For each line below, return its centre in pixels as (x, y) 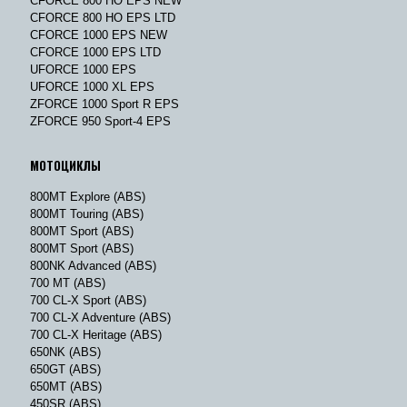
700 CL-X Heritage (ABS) (96, 334)
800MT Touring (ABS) (87, 213)
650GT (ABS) (65, 369)
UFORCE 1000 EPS (83, 69)
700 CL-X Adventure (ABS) (100, 317)
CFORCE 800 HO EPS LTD (103, 17)
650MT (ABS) (66, 386)
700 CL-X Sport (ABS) (88, 300)
